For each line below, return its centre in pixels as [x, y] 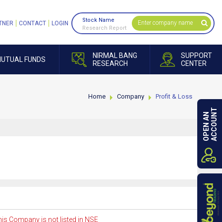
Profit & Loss [174, 96]
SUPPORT [196, 55]
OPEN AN [206, 126]
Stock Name [98, 20]
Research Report [104, 28]
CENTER [194, 63]
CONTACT [32, 23]
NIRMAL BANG [115, 55]
